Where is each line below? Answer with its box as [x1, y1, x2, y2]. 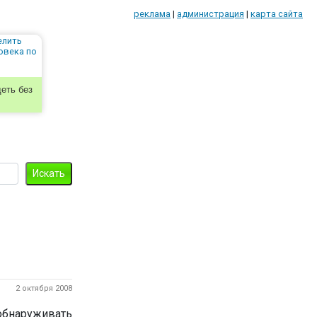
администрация [177, 8, 244, 19]
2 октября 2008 [16, 284, 72, 293]
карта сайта [250, 8, 303, 19]
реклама [134, 8, 171, 19]
